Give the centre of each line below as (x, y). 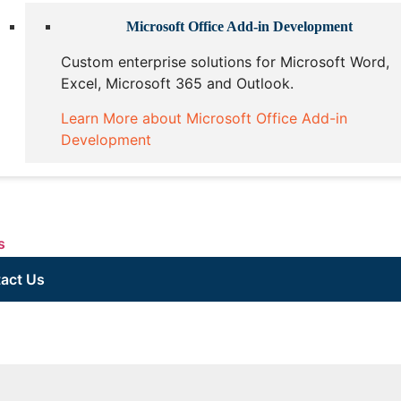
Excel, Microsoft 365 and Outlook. (177, 84)
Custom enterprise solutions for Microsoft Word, (225, 62)
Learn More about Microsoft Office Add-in (204, 118)
